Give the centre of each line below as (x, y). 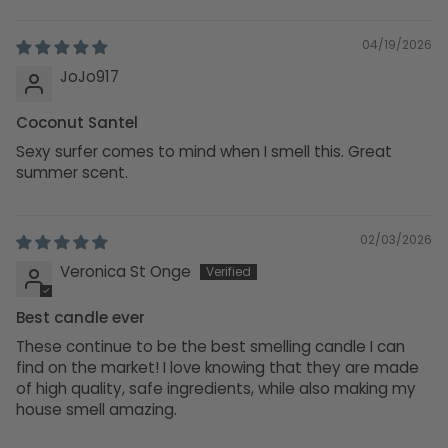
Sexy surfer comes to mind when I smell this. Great (204, 151)
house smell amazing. (96, 409)
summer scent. (72, 172)
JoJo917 (89, 76)
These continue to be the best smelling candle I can (210, 346)
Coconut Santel (77, 122)
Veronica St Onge (125, 271)
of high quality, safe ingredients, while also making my (216, 388)
